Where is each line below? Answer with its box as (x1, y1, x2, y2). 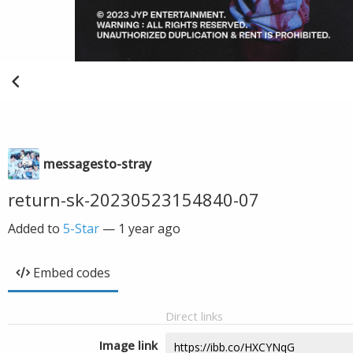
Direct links (165, 308, 223, 324)
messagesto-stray (43, 155, 151, 173)
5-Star (63, 220, 99, 237)
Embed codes (33, 264, 110, 281)
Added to (8, 220, 63, 237)
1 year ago (118, 220, 180, 237)
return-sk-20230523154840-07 (8, 188, 259, 211)
